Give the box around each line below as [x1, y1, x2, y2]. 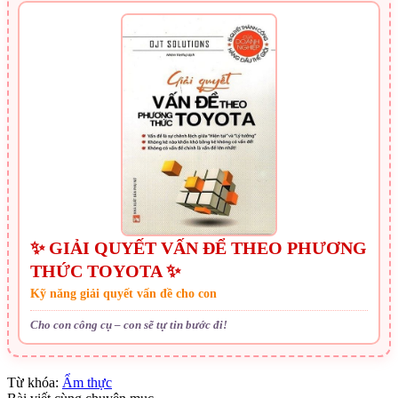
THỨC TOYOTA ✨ [30, 261, 180, 282]
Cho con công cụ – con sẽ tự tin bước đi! [30, 318, 227, 332]
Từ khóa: [7, 375, 59, 391]
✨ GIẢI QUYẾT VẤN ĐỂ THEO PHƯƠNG [30, 238, 367, 259]
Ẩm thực [62, 375, 112, 391]
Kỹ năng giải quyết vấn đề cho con [30, 287, 217, 301]
